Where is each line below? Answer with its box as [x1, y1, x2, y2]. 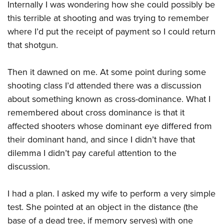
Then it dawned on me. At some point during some [7, 65, 206, 78]
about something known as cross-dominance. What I [7, 92, 210, 105]
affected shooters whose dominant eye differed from [7, 119, 212, 132]
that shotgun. [7, 38, 58, 51]
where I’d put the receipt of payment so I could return [7, 25, 215, 38]
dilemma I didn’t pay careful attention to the [7, 146, 176, 159]
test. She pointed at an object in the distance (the [7, 200, 198, 213]
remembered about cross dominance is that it [7, 106, 184, 119]
